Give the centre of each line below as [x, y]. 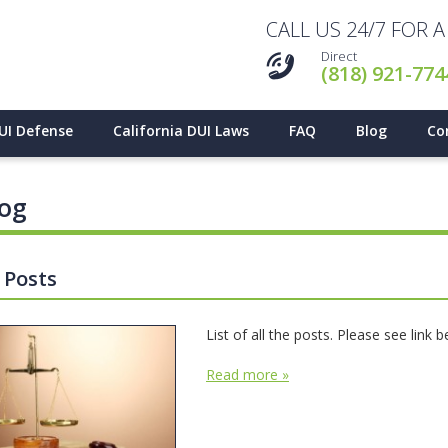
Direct [339, 56]
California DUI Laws [181, 130]
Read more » [247, 374]
